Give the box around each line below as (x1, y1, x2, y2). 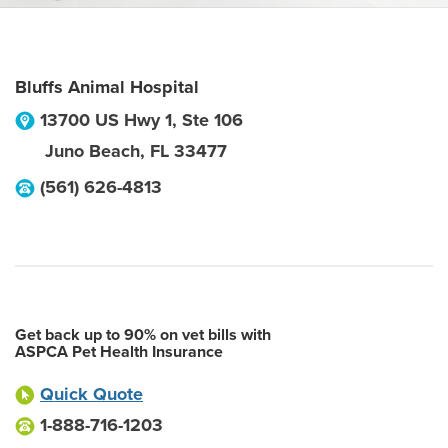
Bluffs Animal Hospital (15, 76, 199, 98)
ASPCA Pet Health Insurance (15, 342, 223, 362)
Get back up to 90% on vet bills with (15, 325, 271, 345)
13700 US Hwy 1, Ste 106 (40, 109, 243, 131)
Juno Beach (45, 140, 140, 162)
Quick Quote (40, 383, 143, 405)
